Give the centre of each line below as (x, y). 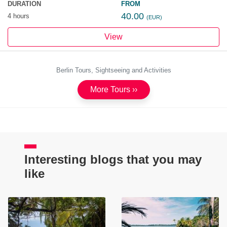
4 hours (18, 16)
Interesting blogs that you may (113, 160)
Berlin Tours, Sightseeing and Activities (113, 70)
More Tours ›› (113, 90)
